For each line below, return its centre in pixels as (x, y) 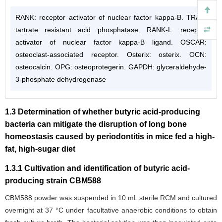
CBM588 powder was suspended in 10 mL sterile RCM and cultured (111, 197)
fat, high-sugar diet (40, 149)
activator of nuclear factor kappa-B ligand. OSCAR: (111, 42)
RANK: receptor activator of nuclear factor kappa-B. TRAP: (111, 17)
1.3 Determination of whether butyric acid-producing (103, 111)
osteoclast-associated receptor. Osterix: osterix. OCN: (111, 54)
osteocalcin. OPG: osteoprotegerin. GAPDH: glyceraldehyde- (111, 67)
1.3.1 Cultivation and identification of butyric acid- (97, 168)
